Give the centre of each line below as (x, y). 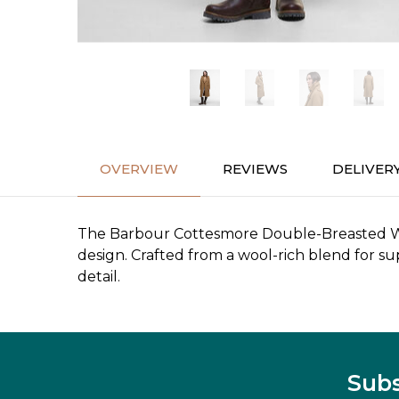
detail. (99, 277)
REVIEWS (255, 169)
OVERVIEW (139, 169)
